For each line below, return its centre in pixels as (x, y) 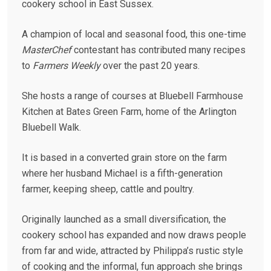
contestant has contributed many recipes (158, 50)
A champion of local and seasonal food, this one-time (134, 34)
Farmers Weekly (67, 66)
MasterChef (47, 50)
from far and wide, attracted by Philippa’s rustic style (132, 251)
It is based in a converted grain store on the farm (124, 158)
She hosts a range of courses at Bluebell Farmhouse (132, 96)
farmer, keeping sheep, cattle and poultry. (108, 189)
